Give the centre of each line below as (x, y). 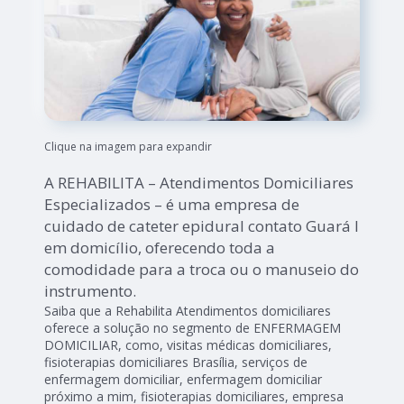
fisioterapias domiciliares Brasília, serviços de (176, 363)
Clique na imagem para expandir (129, 147)
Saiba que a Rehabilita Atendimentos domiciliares (188, 311)
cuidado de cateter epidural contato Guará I (202, 226)
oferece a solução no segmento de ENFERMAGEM (193, 328)
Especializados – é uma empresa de (172, 205)
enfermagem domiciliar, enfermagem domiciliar (184, 380)
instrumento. (91, 291)
